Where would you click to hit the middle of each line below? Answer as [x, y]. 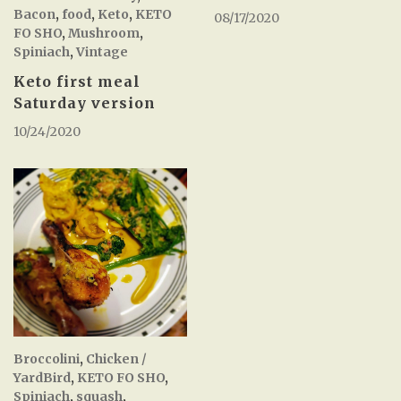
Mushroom [104, 33]
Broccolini [47, 358]
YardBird [42, 377]
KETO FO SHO [121, 377]
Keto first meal [77, 81]
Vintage [102, 52]
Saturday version [85, 103]
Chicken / [116, 358]
